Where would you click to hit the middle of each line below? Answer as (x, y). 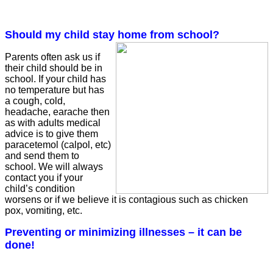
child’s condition (40, 188)
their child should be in (54, 68)
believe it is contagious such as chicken (163, 199)
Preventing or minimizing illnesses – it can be (123, 232)
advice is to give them (51, 133)
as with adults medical (53, 122)
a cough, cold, (35, 101)
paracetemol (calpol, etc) (58, 144)
